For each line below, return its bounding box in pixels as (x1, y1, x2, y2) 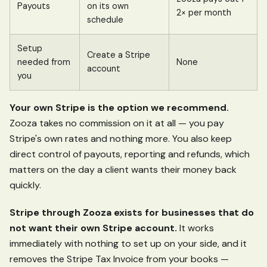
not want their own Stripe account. (10, 222, 177, 235)
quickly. (10, 179, 41, 192)
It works (177, 222, 214, 235)
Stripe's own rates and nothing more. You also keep (10, 132, 232, 145)
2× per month (176, 7, 231, 18)
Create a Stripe (87, 49, 150, 61)
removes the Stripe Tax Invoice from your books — (10, 253, 229, 266)
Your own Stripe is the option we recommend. (10, 101, 229, 114)
